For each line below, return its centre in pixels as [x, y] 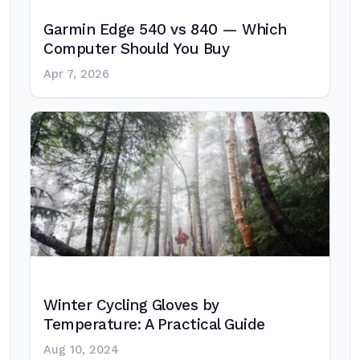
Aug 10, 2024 [81, 350]
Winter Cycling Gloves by [131, 305]
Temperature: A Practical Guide [154, 325]
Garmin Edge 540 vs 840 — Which [165, 30]
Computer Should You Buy [137, 49]
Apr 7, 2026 [76, 74]
